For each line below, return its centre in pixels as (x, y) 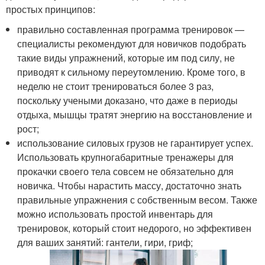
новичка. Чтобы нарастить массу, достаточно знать (130, 185)
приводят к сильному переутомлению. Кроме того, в (132, 72)
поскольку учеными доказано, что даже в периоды (128, 100)
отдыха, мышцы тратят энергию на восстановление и (135, 114)
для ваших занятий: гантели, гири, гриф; (105, 242)
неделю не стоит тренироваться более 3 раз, (116, 86)
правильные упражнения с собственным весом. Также (138, 199)
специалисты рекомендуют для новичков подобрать (132, 43)
